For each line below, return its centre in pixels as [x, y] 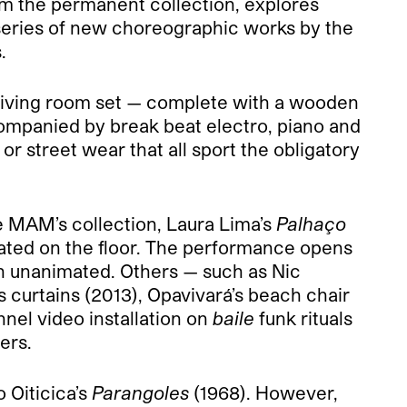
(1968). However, [266, 393]
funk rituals [306, 318]
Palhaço [311, 224]
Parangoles [140, 393]
